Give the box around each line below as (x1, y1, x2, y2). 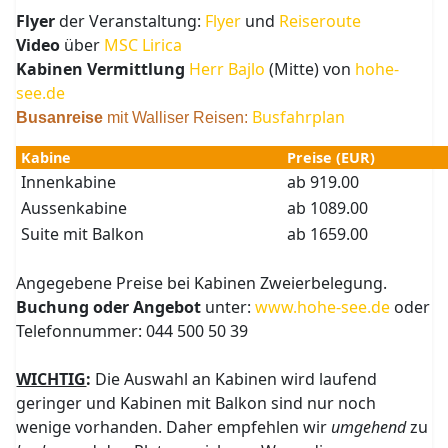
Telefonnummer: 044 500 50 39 (16, 320, 249, 342)
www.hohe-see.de (255, 296, 391, 318)
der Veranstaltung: (55, 10, 206, 32)
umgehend (331, 416, 407, 438)
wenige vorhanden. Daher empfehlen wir (16, 416, 332, 438)
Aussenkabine (17, 197, 128, 219)
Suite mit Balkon (17, 223, 145, 245)
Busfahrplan (252, 106, 346, 128)
